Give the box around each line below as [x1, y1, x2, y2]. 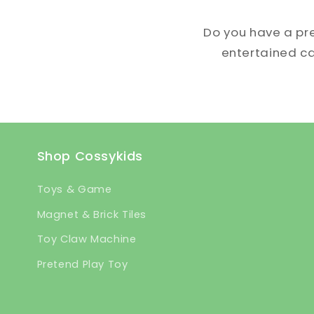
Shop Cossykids [36, 147, 143, 165]
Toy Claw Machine [36, 232, 137, 247]
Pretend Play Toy [36, 257, 128, 271]
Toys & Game [36, 182, 112, 197]
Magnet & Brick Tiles [36, 207, 147, 221]
